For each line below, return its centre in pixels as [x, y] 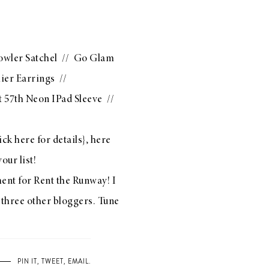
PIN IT [27, 261]
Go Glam [94, 59]
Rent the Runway [71, 181]
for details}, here [73, 141]
